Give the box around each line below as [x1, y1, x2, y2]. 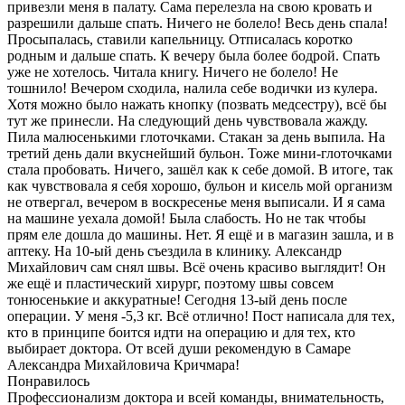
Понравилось [7, 372, 89, 389]
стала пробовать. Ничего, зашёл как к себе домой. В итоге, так [7, 161, 393, 177]
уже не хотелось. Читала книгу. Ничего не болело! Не [7, 63, 338, 80]
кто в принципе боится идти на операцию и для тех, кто [7, 324, 355, 340]
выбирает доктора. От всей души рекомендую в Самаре [7, 340, 351, 356]
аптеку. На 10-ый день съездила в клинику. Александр [7, 242, 342, 259]
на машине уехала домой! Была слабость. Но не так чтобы [7, 210, 366, 226]
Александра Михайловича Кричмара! [7, 356, 240, 372]
